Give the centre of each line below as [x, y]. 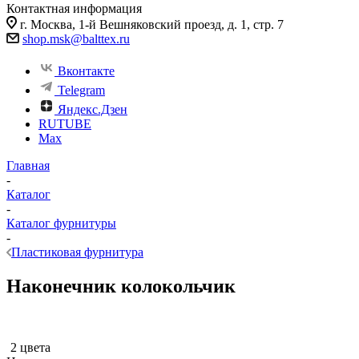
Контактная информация [74, 8]
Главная [28, 165]
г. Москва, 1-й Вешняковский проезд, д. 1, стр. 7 [152, 24]
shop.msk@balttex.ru [76, 39]
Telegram [81, 90]
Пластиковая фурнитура [77, 252]
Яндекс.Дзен [93, 109]
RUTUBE [65, 124]
